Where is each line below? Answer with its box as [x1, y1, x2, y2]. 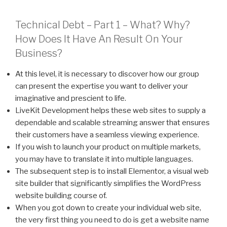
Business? [15, 47, 62, 60]
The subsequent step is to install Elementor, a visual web [15, 167, 209, 176]
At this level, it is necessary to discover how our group [15, 69, 199, 79]
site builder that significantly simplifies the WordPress [15, 179, 201, 188]
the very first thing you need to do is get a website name [15, 215, 209, 225]
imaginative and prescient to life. [15, 94, 126, 103]
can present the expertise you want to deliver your [15, 82, 188, 91]
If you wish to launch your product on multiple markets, [15, 142, 201, 152]
